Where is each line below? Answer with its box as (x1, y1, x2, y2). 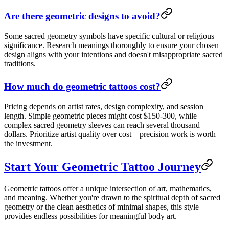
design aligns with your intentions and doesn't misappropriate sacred (4, 50, 223, 59)
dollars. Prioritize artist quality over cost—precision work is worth (4, 130, 216, 139)
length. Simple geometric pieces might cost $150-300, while (4, 111, 197, 120)
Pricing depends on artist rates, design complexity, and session (4, 102, 203, 111)
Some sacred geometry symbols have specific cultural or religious (4, 31, 214, 40)
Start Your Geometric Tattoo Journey (4, 159, 201, 173)
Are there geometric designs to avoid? (4, 10, 161, 21)
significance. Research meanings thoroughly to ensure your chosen (4, 40, 219, 50)
